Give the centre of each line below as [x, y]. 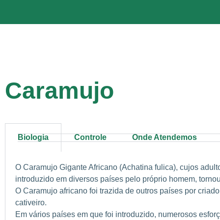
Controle [90, 137]
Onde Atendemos [165, 137]
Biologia [33, 137]
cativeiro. [31, 202]
